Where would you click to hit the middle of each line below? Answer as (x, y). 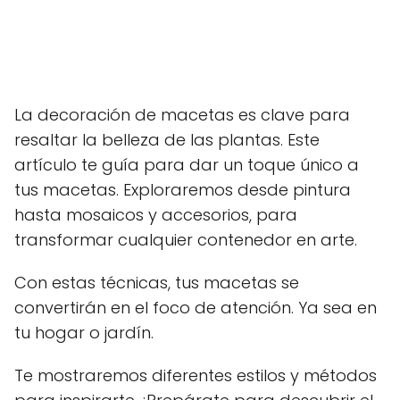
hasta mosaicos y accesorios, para (156, 215)
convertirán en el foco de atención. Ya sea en (196, 308)
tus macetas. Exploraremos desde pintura (183, 190)
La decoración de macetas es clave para (182, 115)
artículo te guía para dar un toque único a (187, 165)
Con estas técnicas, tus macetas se (157, 283)
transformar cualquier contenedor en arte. (186, 240)
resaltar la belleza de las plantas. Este (167, 140)
